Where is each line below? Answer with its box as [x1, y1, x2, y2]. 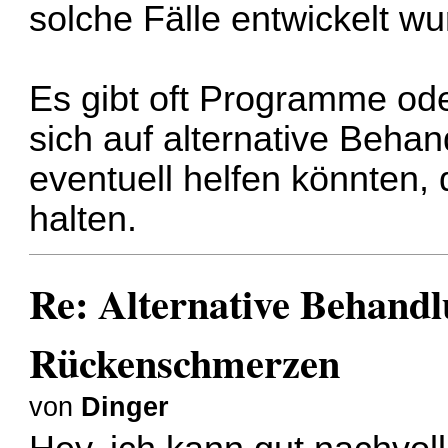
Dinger [81, 391, 170, 422]
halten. [29, 199, 138, 240]
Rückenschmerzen [29, 332, 341, 392]
